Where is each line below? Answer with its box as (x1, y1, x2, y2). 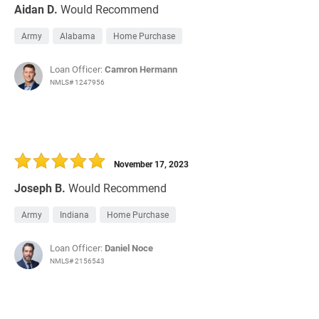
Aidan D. (14, 1, 58, 17)
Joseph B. (14, 180, 66, 196)
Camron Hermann (105, 63, 177, 76)
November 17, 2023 (114, 158, 189, 170)
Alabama (60, 30, 95, 42)
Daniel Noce (105, 241, 153, 255)
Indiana (60, 209, 89, 221)
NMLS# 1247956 (50, 77, 105, 88)
